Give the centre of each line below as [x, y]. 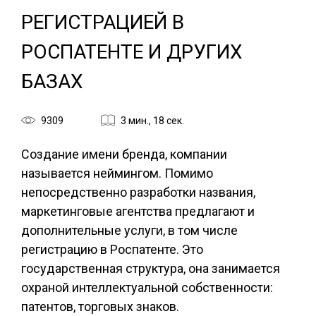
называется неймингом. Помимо [117, 173]
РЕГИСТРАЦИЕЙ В [103, 22]
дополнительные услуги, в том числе [129, 230]
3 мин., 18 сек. [152, 121]
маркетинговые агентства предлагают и [138, 211]
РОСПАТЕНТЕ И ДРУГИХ [132, 52]
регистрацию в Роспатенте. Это [112, 249]
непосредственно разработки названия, [138, 192]
